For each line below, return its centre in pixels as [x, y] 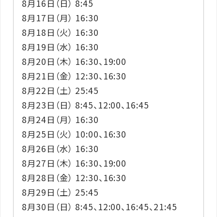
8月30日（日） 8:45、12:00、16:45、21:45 [100, 206]
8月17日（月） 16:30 [60, 17]
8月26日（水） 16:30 [60, 148]
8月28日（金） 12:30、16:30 [74, 177]
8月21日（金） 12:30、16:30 [74, 76]
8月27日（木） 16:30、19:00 [74, 163]
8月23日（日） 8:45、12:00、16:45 [86, 105]
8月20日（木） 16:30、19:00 [74, 61]
